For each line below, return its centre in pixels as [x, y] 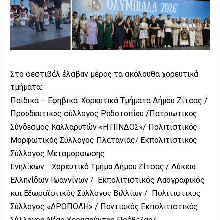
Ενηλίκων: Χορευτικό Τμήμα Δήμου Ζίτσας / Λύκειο [103, 166]
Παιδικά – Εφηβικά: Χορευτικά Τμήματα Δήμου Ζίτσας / [109, 100]
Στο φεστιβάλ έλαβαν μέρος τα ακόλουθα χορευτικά [104, 74]
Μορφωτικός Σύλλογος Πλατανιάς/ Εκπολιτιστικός [104, 140]
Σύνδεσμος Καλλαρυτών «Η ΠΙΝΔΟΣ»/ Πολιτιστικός [104, 127]
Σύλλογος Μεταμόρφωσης [57, 153]
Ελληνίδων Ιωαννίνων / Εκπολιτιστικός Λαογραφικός [108, 180]
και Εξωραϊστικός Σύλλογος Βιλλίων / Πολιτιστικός [106, 193]
